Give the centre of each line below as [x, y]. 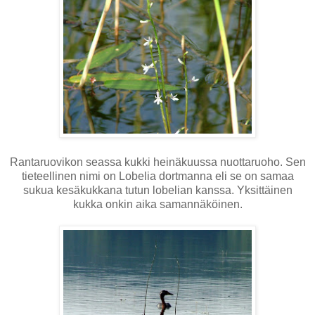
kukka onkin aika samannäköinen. [157, 204]
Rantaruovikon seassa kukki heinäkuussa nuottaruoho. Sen [157, 162]
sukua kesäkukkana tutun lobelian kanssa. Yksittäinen [157, 190]
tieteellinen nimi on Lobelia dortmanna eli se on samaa [157, 176]
